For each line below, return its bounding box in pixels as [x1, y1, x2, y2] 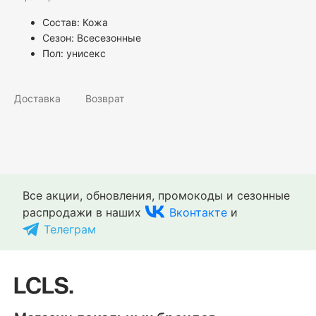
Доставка [14, 92, 61, 104]
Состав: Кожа [42, 16, 108, 28]
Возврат [85, 92, 124, 104]
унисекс [66, 47, 106, 59]
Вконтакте [169, 205, 227, 220]
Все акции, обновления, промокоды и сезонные [23, 188, 290, 203]
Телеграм [44, 222, 96, 237]
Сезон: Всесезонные [42, 31, 141, 44]
